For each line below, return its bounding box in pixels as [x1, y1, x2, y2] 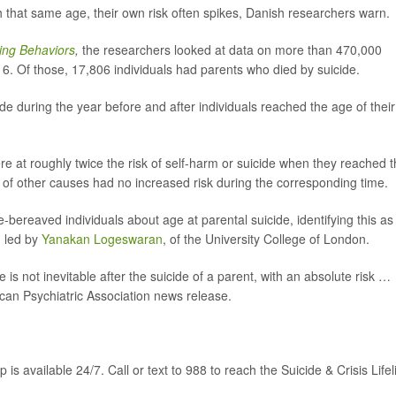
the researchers [82, 41, 171, 58]
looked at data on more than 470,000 [174, 41, 382, 58]
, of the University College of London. [163, 230, 369, 247]
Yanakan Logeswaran [42, 230, 163, 247]
